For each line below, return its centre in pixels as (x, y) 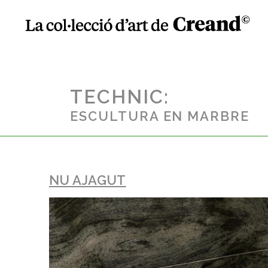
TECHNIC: (120, 97)
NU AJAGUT (88, 180)
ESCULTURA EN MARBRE (160, 116)
